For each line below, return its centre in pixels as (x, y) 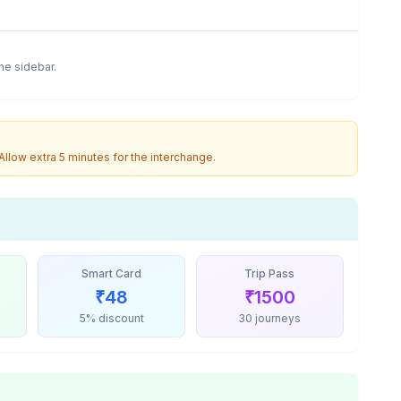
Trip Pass (270, 273)
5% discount (111, 318)
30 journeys (270, 318)
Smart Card (112, 273)
